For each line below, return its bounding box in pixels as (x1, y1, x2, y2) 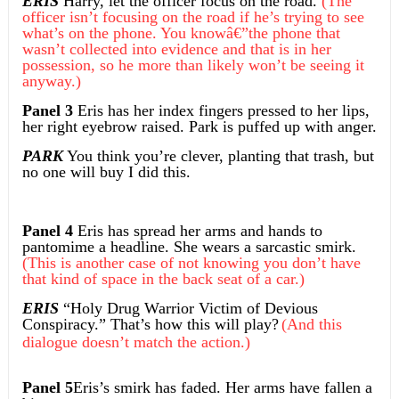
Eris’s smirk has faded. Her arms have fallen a (72, 379, 372, 397)
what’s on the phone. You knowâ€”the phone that (21, 24, 340, 43)
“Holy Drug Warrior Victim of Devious (58, 299, 318, 318)
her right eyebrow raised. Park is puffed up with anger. (21, 118, 377, 136)
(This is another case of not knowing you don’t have (21, 254, 361, 273)
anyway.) (21, 72, 81, 91)
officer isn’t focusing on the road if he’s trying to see (21, 8, 364, 27)
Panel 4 (21, 222, 77, 240)
